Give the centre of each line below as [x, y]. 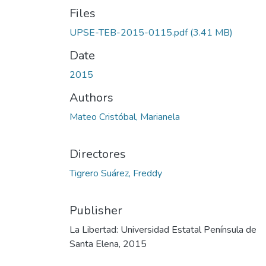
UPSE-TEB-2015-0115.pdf [129, 33]
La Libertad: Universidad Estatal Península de [163, 230]
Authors [91, 98]
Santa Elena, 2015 [108, 244]
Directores [98, 154]
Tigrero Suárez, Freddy [116, 173]
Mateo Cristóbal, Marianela [125, 117]
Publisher [96, 210]
